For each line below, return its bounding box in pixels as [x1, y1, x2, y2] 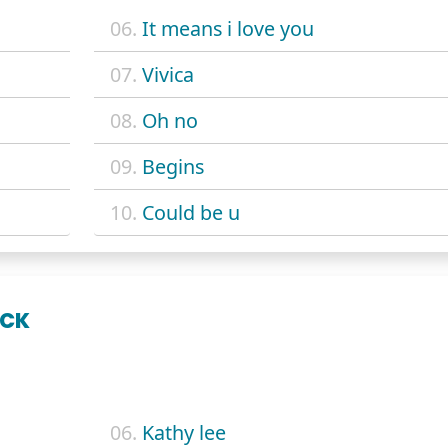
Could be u [141, 198, 240, 226]
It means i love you [141, 14, 314, 42]
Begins [141, 152, 204, 180]
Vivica [141, 60, 194, 88]
